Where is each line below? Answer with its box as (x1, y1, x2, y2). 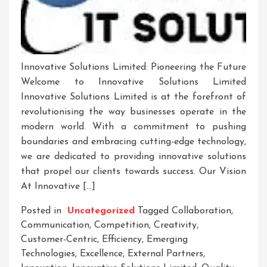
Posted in (21, 206, 64, 216)
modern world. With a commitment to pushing (21, 122, 246, 132)
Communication (21, 221, 89, 231)
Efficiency (102, 235, 142, 245)
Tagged (138, 206, 172, 216)
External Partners (128, 249, 203, 259)
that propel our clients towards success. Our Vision (21, 167, 246, 177)
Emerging (147, 235, 188, 245)
